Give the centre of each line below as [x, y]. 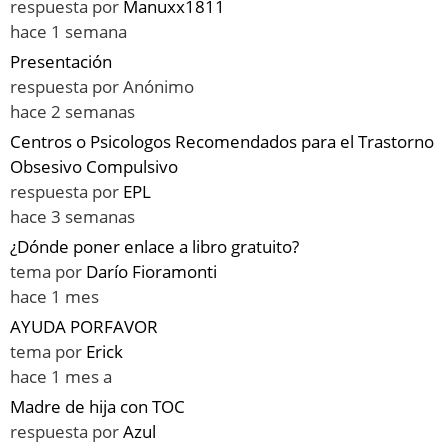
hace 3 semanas [72, 217]
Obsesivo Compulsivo [94, 167]
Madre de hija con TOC [97, 407]
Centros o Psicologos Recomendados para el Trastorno [222, 142]
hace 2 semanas [72, 112]
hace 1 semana [68, 32]
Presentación [61, 62]
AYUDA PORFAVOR [84, 327]
